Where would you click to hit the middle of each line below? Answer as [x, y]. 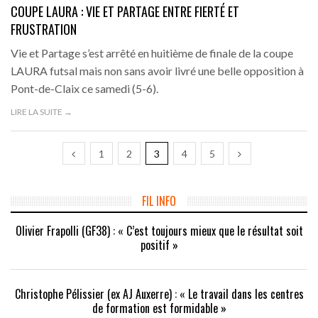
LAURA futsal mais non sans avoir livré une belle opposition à [157, 71]
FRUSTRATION [44, 29]
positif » [159, 245]
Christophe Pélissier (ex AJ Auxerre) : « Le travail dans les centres [159, 294]
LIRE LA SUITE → [42, 112]
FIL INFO [159, 201]
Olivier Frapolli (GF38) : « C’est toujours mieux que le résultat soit [159, 231]
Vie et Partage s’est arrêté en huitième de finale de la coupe [152, 53]
